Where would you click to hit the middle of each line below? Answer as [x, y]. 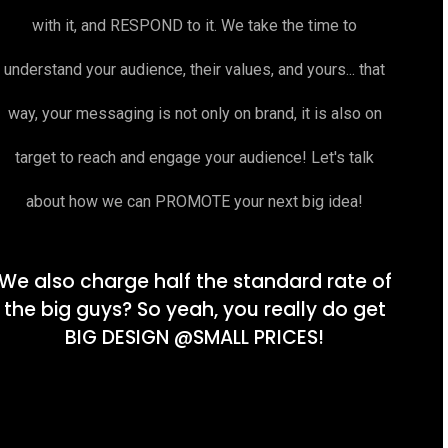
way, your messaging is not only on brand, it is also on [194, 114]
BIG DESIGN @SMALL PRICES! [195, 338]
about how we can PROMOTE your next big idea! [195, 202]
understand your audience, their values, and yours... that [195, 70]
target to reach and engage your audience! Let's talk [195, 158]
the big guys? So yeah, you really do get [194, 310]
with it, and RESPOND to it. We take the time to [195, 26]
